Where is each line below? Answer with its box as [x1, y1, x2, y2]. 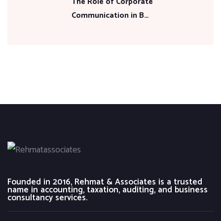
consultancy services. [7, 191, 87, 205]
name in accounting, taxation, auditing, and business [7, 183, 208, 197]
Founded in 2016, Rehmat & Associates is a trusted [7, 175, 202, 189]
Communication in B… [72, 8, 148, 22]
